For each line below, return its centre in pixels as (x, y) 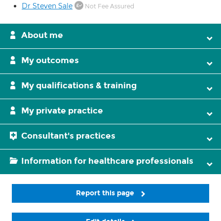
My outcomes (50, 60)
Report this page (106, 193)
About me (42, 35)
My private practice (62, 111)
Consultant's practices (68, 136)
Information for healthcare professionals (107, 161)
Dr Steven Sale (47, 6)
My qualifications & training (79, 86)
